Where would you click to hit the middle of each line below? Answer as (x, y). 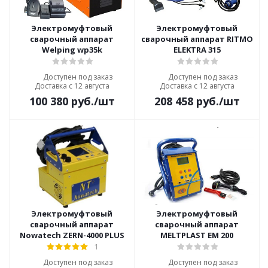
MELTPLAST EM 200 (197, 235)
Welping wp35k (72, 50)
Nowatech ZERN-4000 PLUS (72, 235)
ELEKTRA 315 (197, 50)
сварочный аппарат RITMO (197, 39)
